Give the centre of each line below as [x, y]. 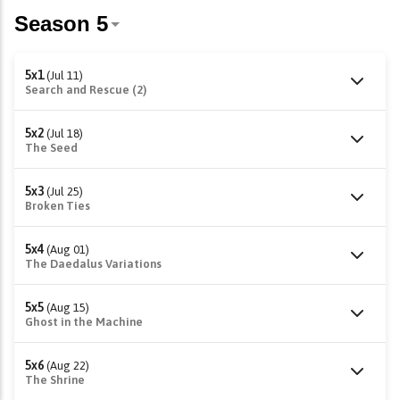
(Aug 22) [68, 366]
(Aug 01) [68, 250]
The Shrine [55, 380]
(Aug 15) [68, 308]
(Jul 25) [65, 192]
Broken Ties [58, 206]
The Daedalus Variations [93, 264]
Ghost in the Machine [84, 322]
